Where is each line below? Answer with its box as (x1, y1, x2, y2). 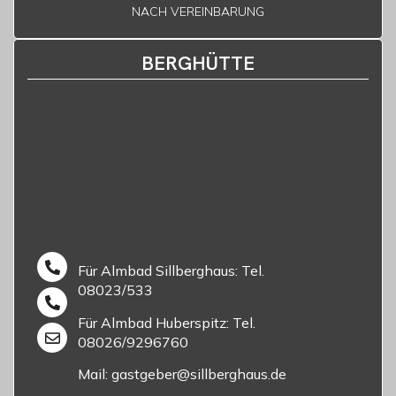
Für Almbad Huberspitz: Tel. (77, 313, 255, 331)
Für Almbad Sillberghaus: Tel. (77, 262, 264, 280)
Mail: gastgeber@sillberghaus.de (77, 364, 286, 383)
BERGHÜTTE (141, 50, 255, 77)
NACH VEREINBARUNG (132, 4, 264, 20)
